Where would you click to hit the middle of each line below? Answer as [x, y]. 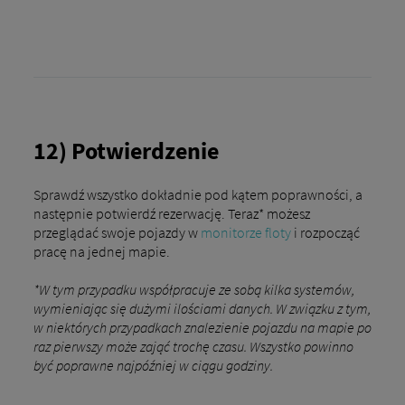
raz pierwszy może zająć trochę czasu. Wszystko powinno [193, 346]
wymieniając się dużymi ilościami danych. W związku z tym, [202, 308]
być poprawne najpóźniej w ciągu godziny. [153, 365]
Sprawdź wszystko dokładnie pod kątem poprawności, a [198, 194]
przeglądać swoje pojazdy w [117, 232]
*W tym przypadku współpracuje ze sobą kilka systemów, [193, 289]
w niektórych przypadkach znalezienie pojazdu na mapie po [202, 327]
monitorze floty [245, 232]
